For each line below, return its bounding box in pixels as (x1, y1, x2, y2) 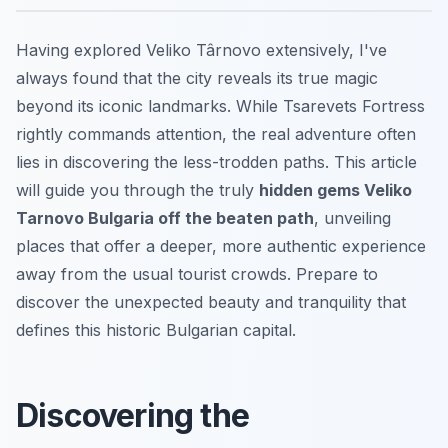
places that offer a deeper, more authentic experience (16, 235, 426, 256)
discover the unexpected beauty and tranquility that (16, 291, 406, 312)
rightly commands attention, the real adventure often (16, 123, 416, 144)
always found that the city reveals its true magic (16, 67, 378, 88)
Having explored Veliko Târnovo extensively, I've (16, 39, 387, 60)
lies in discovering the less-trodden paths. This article (16, 151, 417, 172)
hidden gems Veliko (259, 179, 412, 200)
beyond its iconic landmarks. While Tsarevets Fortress (16, 95, 425, 116)
